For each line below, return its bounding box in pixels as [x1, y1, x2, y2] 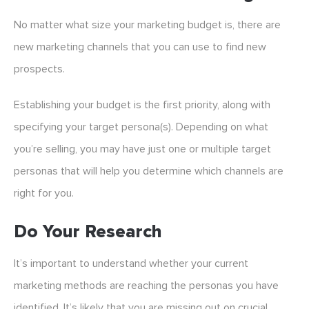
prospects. [14, 62, 65, 77]
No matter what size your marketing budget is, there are [14, 18, 281, 32]
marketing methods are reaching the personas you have [14, 279, 279, 293]
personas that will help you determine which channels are [14, 164, 283, 179]
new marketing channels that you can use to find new [14, 40, 266, 54]
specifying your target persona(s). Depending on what [14, 120, 268, 134]
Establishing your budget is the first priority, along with [14, 98, 270, 112]
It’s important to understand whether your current [14, 257, 248, 271]
